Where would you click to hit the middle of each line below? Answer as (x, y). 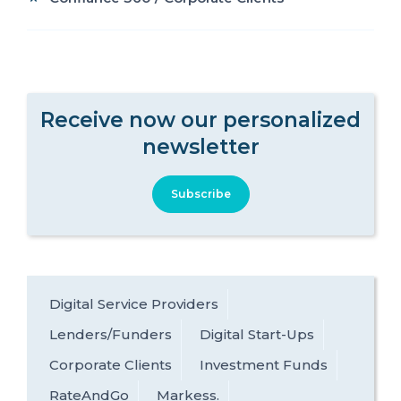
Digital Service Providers (134, 304)
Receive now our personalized (200, 120)
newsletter (200, 147)
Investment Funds (264, 365)
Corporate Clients (111, 365)
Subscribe (200, 194)
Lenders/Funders (111, 335)
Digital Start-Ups (257, 335)
